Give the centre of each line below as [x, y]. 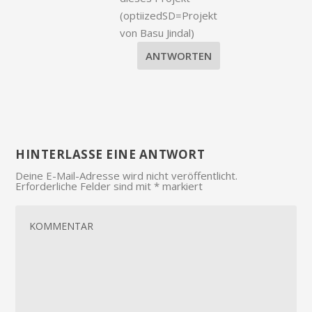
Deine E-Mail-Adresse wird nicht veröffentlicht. [127, 175]
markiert [181, 186]
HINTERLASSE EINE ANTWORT [110, 154]
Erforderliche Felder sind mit [85, 186]
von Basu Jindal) [157, 32]
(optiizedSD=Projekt [169, 15]
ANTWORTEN [178, 55]
